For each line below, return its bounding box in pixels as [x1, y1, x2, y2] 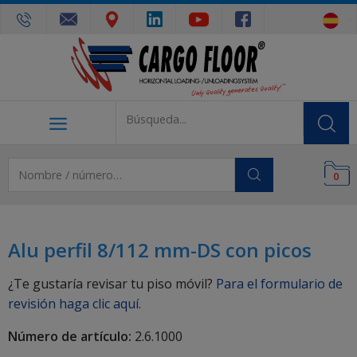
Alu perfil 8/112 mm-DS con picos [8, 236, 312, 263]
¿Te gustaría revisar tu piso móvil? [8, 274, 213, 292]
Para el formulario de [213, 274, 343, 292]
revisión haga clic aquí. [8, 294, 141, 312]
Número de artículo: [8, 327, 131, 345]
